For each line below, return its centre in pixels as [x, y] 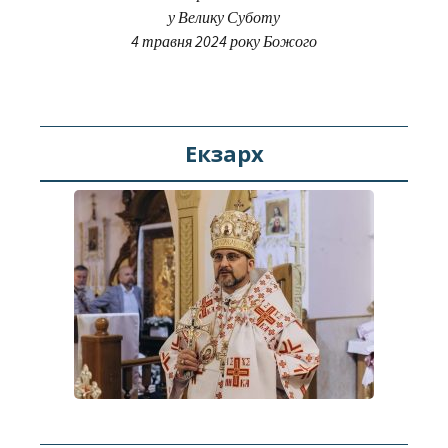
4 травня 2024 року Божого [224, 40]
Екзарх [224, 153]
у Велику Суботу [224, 16]
